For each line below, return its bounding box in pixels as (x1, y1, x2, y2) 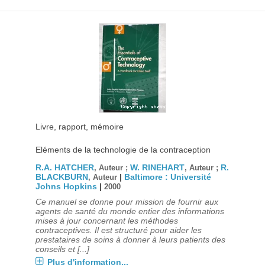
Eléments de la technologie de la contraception (35, 145, 211, 154)
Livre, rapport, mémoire (35, 122, 124, 131)
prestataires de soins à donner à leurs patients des (35, 235, 225, 244)
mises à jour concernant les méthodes (35, 216, 178, 225)
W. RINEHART (130, 163, 185, 172)
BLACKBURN (35, 172, 88, 182)
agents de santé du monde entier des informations (35, 206, 224, 216)
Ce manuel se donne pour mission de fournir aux (35, 197, 218, 206)
